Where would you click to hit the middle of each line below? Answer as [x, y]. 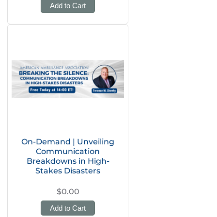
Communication [68, 151]
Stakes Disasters [68, 171]
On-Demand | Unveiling [68, 142]
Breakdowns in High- [68, 161]
